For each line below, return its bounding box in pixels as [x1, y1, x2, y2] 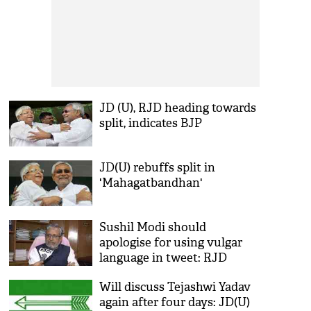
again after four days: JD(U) [99, 295, 251, 310]
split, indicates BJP [99, 116, 203, 131]
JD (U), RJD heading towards [99, 101, 257, 115]
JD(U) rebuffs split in [99, 160, 216, 175]
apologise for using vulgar [99, 235, 243, 250]
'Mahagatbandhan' [99, 176, 203, 190]
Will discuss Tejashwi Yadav [99, 280, 251, 294]
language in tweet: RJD [99, 251, 228, 265]
